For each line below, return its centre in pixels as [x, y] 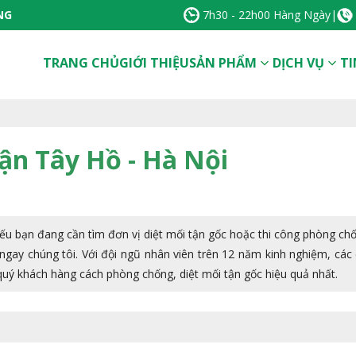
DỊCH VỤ [298, 62]
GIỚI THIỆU [154, 62]
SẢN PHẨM [222, 62]
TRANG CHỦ [81, 62]
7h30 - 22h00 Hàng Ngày [265, 15]
